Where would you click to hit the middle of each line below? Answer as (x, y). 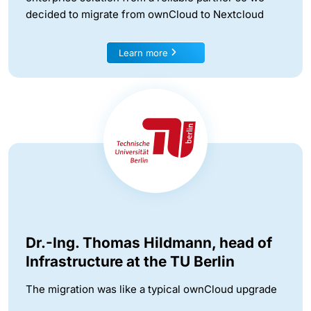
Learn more (144, 52)
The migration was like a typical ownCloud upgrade (151, 289)
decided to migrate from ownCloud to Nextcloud (145, 14)
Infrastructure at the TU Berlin (130, 261)
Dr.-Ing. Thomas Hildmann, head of (149, 242)
